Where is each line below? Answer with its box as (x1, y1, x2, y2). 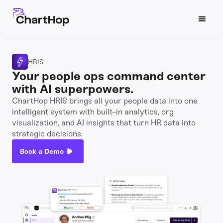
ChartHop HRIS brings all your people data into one (12, 96, 198, 106)
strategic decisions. (12, 129, 83, 138)
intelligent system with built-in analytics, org (12, 107, 174, 116)
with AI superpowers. (12, 82, 133, 96)
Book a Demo (20, 147, 64, 156)
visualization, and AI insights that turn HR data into (12, 118, 196, 127)
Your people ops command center (12, 69, 205, 83)
